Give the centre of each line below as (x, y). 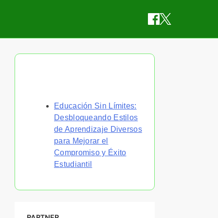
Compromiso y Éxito (90, 152)
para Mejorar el (81, 141)
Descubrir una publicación (80, 75)
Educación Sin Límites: (95, 106)
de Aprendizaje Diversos (98, 129)
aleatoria (42, 88)
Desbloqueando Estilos (96, 117)
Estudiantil (73, 164)
